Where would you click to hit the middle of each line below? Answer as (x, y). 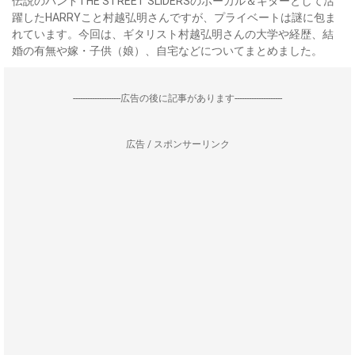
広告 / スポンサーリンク (177, 144)
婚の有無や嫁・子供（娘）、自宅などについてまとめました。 (167, 51)
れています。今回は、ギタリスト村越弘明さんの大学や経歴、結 (173, 34)
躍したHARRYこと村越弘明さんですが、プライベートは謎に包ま (174, 17)
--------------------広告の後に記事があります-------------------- (177, 98)
